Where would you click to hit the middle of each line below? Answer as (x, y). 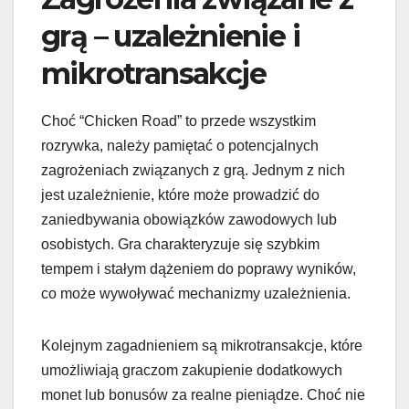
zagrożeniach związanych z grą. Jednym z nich (193, 170)
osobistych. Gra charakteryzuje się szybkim (180, 244)
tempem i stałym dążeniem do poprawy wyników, (199, 268)
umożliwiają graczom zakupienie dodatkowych (192, 370)
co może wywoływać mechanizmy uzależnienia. (196, 293)
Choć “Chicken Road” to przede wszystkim (178, 121)
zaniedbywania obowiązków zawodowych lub (189, 219)
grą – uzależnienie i (170, 36)
